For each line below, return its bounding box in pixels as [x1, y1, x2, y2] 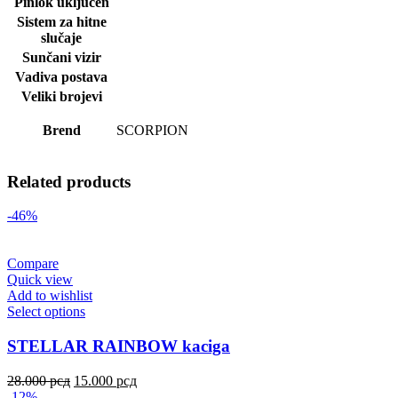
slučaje [41, 29, 82, 45]
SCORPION [116, 122, 188, 138]
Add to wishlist [7, 288, 92, 304]
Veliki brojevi [20, 88, 102, 104]
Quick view [7, 272, 73, 288]
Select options [7, 304, 85, 320]
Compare [7, 256, 59, 272]
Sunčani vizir [21, 49, 101, 65]
